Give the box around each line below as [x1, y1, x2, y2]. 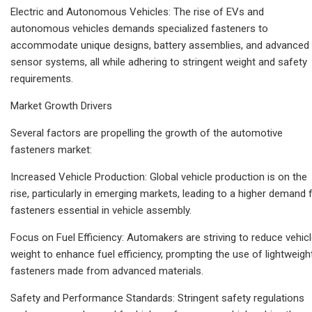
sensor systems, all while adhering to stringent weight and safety [10, 55, 307, 68]
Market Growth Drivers [10, 99, 112, 112]
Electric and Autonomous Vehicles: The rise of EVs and [10, 5, 264, 18]
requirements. [10, 72, 73, 85]
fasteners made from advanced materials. [10, 264, 203, 277]
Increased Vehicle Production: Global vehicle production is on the [10, 170, 307, 183]
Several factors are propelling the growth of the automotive [10, 126, 283, 139]
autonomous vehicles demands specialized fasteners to [10, 22, 268, 35]
